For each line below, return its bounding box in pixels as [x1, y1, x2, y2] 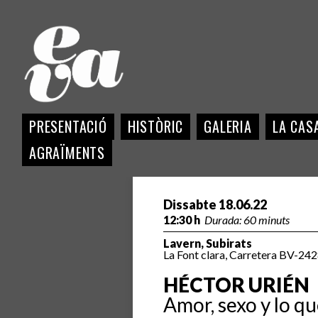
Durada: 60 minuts [204, 213, 290, 226]
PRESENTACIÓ [29, 116, 107, 137]
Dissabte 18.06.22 [163, 197, 267, 212]
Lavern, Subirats [163, 236, 252, 250]
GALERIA [204, 116, 252, 137]
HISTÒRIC [127, 116, 184, 137]
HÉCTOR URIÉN [163, 273, 309, 297]
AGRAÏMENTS [29, 142, 105, 163]
